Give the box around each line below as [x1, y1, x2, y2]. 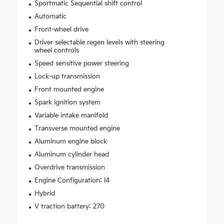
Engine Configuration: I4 [34, 176, 109, 185]
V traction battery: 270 [34, 202, 104, 211]
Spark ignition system [34, 98, 100, 107]
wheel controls [34, 46, 79, 55]
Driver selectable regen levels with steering [34, 38, 164, 47]
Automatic [34, 12, 66, 21]
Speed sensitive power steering [34, 59, 129, 68]
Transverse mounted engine [34, 124, 120, 133]
